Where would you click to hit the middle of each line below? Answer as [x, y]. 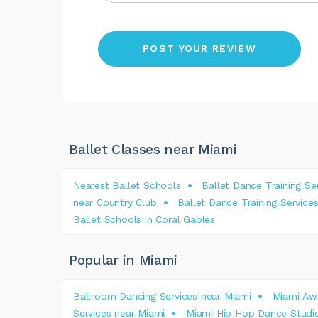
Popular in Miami [124, 260]
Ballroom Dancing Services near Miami [162, 296]
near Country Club [115, 202]
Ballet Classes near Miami [153, 149]
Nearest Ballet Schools [127, 185]
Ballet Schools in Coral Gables [144, 219]
